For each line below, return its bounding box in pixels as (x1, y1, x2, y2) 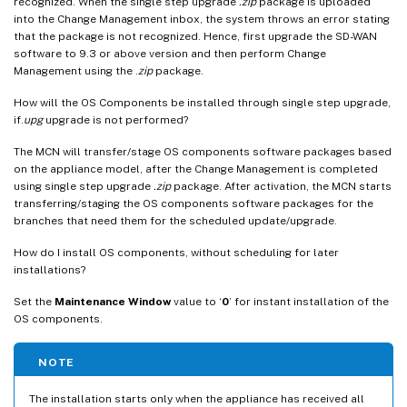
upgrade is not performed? (43, 113, 188, 126)
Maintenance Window (55, 294, 171, 308)
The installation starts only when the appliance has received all (29, 392, 364, 405)
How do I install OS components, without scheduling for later (14, 245, 339, 259)
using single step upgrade (14, 179, 154, 193)
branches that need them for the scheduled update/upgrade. (14, 213, 337, 227)
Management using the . (14, 64, 138, 77)
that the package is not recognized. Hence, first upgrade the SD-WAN (14, 29, 377, 43)
